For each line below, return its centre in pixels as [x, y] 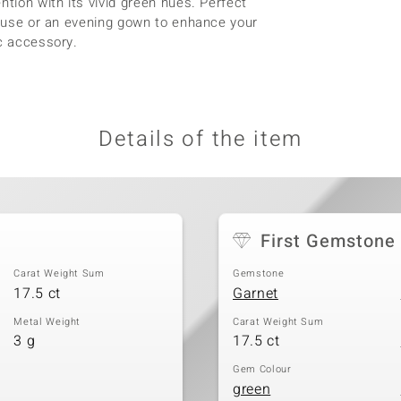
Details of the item [200, 139]
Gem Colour [262, 369]
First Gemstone [328, 241]
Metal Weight [47, 321]
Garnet [256, 293]
